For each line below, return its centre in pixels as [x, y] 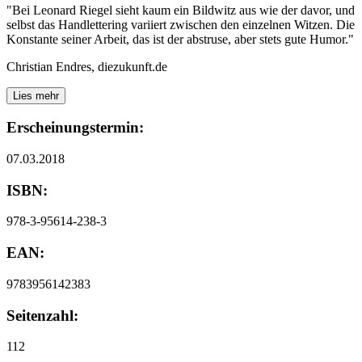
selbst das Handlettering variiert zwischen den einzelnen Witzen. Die [181, 24]
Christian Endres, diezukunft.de [87, 66]
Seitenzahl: [42, 315]
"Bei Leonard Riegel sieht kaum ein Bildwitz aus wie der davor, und [181, 10]
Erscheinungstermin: [75, 128]
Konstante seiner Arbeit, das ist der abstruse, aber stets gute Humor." [180, 39]
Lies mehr [36, 95]
